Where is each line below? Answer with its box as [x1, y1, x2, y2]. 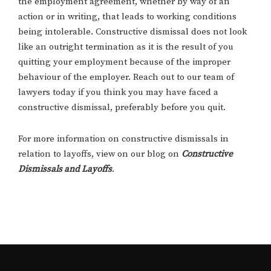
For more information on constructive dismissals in [18, 133, 229, 145]
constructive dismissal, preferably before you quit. [18, 102, 226, 114]
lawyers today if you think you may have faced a [18, 87, 218, 99]
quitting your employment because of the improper [18, 56, 230, 68]
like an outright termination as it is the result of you [18, 41, 233, 53]
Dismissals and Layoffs [18, 163, 112, 175]
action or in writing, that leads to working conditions [18, 11, 237, 23]
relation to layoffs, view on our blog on [18, 148, 181, 160]
